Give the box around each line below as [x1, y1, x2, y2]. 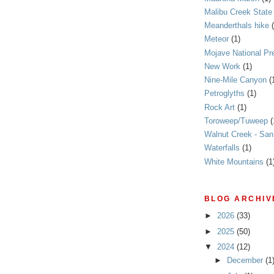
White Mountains [204, 157, 264, 166]
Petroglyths [204, 89, 245, 98]
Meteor [204, 34, 229, 44]
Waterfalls [204, 143, 240, 153]
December [226, 256, 265, 265]
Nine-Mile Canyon [204, 75, 267, 85]
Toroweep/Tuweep [204, 116, 268, 125]
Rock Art [204, 102, 235, 112]
